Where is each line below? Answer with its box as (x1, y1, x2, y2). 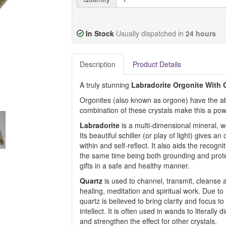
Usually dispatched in (116, 28, 186, 38)
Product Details (132, 59, 181, 69)
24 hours (185, 28, 216, 38)
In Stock (85, 28, 114, 38)
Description (79, 59, 116, 69)
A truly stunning (79, 80, 131, 90)
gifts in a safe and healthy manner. (79, 160, 190, 171)
